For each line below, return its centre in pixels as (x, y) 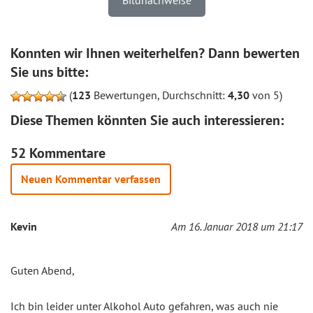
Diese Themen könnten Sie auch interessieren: (147, 120)
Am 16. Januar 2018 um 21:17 (237, 226)
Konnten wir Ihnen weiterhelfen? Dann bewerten (155, 53)
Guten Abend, (43, 270)
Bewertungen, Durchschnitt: (159, 95)
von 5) (266, 95)
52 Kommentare (58, 153)
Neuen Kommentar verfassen (91, 179)
